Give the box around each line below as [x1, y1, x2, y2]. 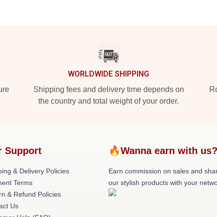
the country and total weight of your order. [38, 97, 179, 105]
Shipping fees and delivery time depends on [33, 85, 184, 93]
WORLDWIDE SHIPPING [68, 69, 149, 78]
